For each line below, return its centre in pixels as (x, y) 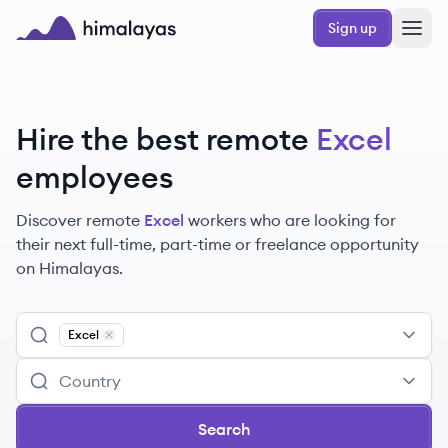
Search (224, 429)
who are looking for (323, 220)
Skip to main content (83, 17)
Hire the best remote (162, 139)
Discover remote (78, 220)
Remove (133, 348)
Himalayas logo (74, 51)
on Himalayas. (69, 268)
